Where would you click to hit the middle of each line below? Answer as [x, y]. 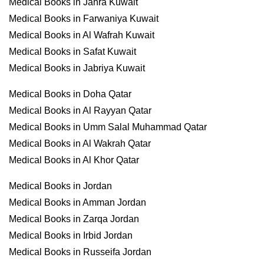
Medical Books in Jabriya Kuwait [77, 68]
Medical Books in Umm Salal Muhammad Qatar [108, 127]
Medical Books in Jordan [60, 186]
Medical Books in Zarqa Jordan [74, 219]
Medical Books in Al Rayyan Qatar [80, 110]
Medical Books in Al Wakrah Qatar [80, 143]
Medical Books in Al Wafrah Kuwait [82, 35]
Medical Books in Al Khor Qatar [74, 160]
